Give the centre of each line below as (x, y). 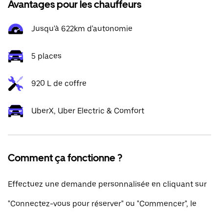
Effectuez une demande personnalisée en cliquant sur (107, 184)
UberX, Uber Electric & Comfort (88, 111)
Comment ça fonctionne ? (65, 158)
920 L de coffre (59, 83)
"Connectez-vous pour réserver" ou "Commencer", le (102, 204)
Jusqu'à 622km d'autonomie (82, 29)
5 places (46, 56)
